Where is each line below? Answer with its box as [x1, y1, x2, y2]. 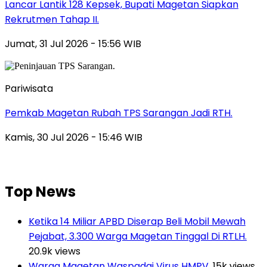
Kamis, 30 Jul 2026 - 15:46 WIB [5, 130, 142, 144]
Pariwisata [5, 81, 53, 95]
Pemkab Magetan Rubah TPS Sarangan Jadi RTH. [5, 105, 232, 120]
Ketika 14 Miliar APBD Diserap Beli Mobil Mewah [29, 214, 246, 228]
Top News [5, 181, 76, 201]
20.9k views [29, 244, 80, 258]
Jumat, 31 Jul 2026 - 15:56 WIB [5, 36, 141, 51]
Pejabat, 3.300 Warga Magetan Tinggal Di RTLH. [29, 229, 247, 243]
